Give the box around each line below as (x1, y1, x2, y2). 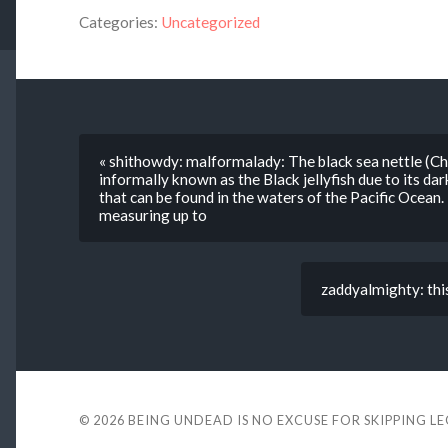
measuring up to (98, 205, 207, 224)
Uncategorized (160, 12, 260, 31)
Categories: (78, 12, 158, 31)
